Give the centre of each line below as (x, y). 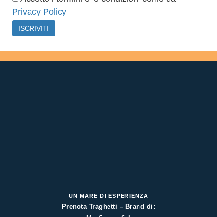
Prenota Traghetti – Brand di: (108, 206)
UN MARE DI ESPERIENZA (108, 195)
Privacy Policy (39, 12)
